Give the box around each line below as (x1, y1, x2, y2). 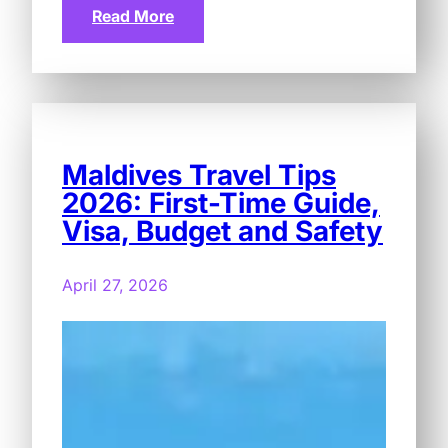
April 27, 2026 (62, 274, 168, 295)
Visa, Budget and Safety (62, 213, 383, 248)
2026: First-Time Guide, (62, 185, 380, 220)
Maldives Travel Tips (62, 157, 336, 192)
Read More (92, 5, 174, 26)
